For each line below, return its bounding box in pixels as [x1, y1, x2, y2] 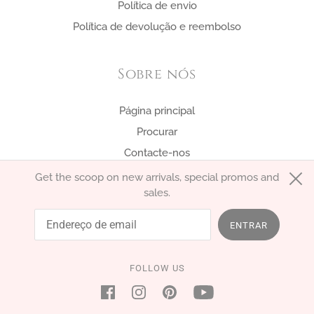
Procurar [136, 125, 177, 139]
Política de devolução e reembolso [73, 20, 241, 33]
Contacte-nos [123, 146, 190, 160]
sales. [144, 186, 170, 199]
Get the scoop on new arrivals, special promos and [35, 170, 279, 184]
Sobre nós [117, 64, 197, 84]
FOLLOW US [129, 262, 185, 273]
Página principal [118, 104, 195, 118]
